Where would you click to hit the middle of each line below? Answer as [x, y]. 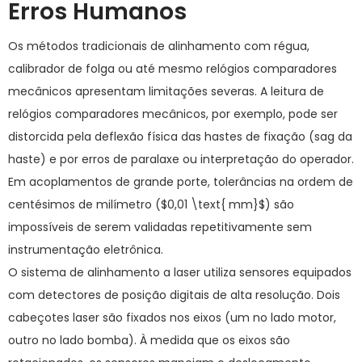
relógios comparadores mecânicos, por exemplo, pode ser [173, 114]
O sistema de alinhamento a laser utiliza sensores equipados [180, 272]
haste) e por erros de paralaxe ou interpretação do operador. [181, 159]
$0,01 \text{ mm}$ [213, 204]
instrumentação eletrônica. [86, 250]
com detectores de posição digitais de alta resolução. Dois [174, 295]
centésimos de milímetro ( [84, 204]
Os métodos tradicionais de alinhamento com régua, [159, 46]
